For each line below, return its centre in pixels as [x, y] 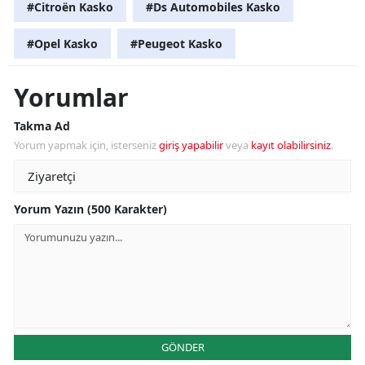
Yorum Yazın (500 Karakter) [90, 209]
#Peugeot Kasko [176, 43]
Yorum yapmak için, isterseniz [86, 145]
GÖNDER [182, 347]
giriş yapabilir [191, 145]
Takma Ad [42, 125]
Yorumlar [71, 97]
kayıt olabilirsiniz [291, 145]
